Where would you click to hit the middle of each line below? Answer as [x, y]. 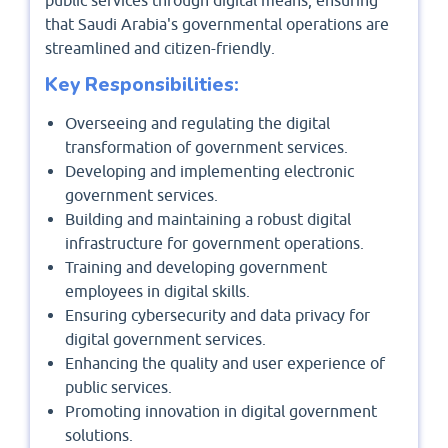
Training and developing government [196, 267]
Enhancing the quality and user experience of [225, 363]
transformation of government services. [206, 147]
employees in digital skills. [157, 291]
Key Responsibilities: [142, 85]
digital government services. [165, 339]
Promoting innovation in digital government [221, 411]
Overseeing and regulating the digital [197, 123]
